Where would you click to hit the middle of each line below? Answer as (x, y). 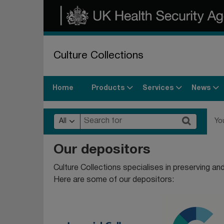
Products (108, 88)
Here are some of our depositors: (114, 180)
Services (158, 88)
